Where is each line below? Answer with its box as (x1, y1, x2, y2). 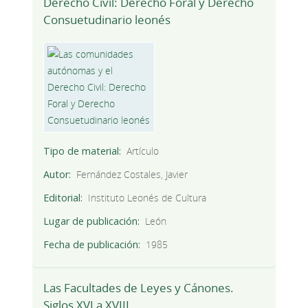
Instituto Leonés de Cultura (88, 191, 207, 205)
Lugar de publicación (43, 214, 137, 228)
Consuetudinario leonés (43, 12, 170, 28)
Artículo (126, 144, 159, 158)
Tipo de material (43, 144, 119, 158)
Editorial (43, 191, 80, 205)
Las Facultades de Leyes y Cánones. (43, 280, 234, 296)
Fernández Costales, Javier (76, 168, 188, 181)
